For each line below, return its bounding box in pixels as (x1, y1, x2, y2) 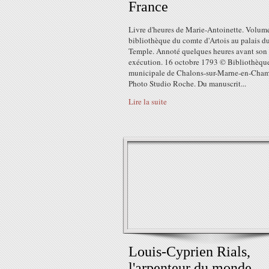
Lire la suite (128, 96, 167, 107)
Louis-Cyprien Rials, (128, 244, 250, 259)
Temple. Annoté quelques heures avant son (128, 46, 267, 56)
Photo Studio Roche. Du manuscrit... (128, 78, 246, 89)
